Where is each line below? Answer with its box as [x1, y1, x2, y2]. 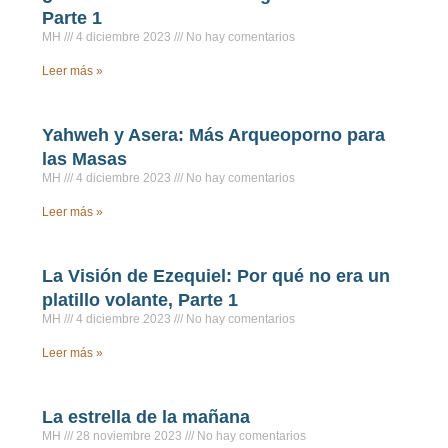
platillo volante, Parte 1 [42, 290, 238, 311]
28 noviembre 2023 [73, 429, 185, 444]
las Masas [42, 149, 127, 170]
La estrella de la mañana [42, 407, 250, 428]
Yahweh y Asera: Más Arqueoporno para [42, 125, 385, 146]
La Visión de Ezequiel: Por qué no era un [42, 266, 390, 287]
